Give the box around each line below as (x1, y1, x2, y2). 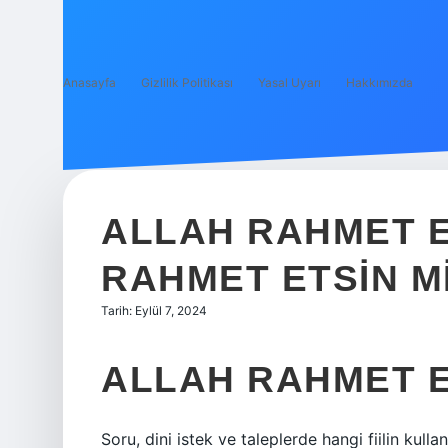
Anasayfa (63, 75, 116, 90)
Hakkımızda (346, 75, 413, 90)
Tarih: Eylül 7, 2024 (101, 303, 207, 318)
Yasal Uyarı (258, 75, 321, 90)
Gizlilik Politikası (141, 75, 233, 90)
